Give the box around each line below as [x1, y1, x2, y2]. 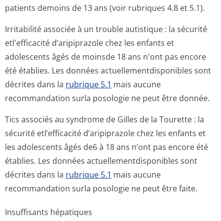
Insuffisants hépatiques [5, 207, 92, 218]
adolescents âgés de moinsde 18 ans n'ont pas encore [5, 51, 206, 62]
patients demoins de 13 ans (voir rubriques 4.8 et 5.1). [5, 2, 205, 13]
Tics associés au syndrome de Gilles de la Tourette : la [5, 114, 204, 125]
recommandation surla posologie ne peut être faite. [5, 183, 197, 194]
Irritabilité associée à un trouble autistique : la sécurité [5, 24, 207, 35]
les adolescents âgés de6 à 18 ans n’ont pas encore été [5, 142, 208, 152]
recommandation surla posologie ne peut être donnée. [5, 93, 210, 104]
